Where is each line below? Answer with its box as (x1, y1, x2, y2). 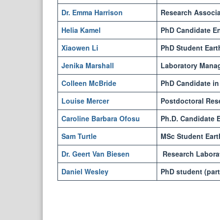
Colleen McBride (61, 78, 116, 88)
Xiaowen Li (61, 43, 98, 53)
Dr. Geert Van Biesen (61, 149, 130, 159)
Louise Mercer (61, 96, 109, 106)
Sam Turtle (61, 131, 97, 141)
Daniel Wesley (61, 166, 109, 176)
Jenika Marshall (61, 60, 114, 70)
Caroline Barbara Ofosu (61, 113, 140, 123)
